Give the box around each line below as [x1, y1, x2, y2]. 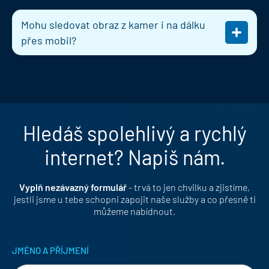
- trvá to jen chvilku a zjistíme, [127, 181, 250, 193]
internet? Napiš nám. [44, 144, 225, 169]
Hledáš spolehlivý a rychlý [22, 120, 247, 145]
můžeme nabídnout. [94, 205, 175, 217]
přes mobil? [21, 33, 76, 47]
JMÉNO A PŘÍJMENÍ [12, 245, 89, 256]
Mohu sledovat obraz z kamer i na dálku [21, 17, 205, 31]
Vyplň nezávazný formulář [19, 181, 127, 193]
